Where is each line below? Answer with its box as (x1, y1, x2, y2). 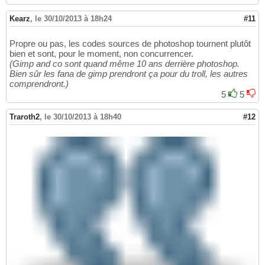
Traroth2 (9, 112, 40, 121)
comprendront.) (9, 78, 69, 89)
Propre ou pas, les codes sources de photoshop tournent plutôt (9, 38, 251, 49)
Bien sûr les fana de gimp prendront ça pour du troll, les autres (9, 68, 248, 79)
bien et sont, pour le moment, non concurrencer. (9, 48, 193, 59)
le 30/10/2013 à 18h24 (35, 14, 112, 23)
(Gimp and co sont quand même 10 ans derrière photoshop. (9, 58, 240, 69)
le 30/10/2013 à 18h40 (44, 112, 121, 121)
